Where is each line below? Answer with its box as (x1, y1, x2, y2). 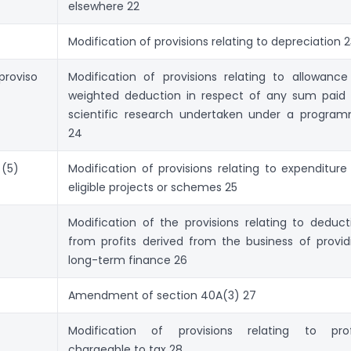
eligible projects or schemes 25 (68, 179, 237, 195)
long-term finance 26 (68, 251, 187, 268)
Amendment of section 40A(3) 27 (68, 287, 256, 303)
